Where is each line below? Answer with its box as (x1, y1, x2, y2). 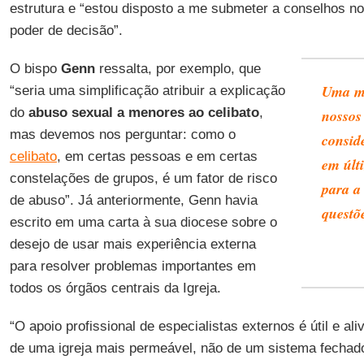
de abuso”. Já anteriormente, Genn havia (9, 193, 258, 208)
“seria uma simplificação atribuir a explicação (9, 83, 285, 98)
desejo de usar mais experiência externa (9, 236, 256, 252)
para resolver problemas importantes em (9, 258, 256, 274)
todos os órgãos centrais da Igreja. (9, 280, 221, 296)
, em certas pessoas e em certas (56, 149, 258, 164)
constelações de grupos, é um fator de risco (9, 171, 277, 186)
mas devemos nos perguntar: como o (9, 127, 236, 142)
